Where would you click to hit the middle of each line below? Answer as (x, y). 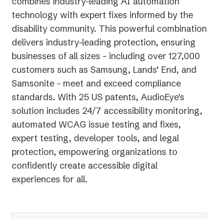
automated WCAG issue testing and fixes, (96, 124)
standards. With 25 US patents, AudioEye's (98, 97)
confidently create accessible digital (85, 165)
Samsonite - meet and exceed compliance (96, 83)
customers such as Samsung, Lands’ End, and (104, 69)
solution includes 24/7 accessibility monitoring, (107, 110)
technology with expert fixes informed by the (102, 15)
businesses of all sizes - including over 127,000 (106, 56)
